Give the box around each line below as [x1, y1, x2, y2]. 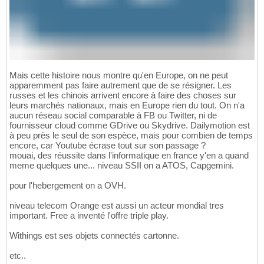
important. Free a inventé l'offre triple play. [9, 210, 169, 220]
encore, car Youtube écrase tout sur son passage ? [9, 140, 206, 150]
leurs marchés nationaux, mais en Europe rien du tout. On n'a [9, 100, 245, 110]
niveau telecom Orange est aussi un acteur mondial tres [9, 200, 224, 210]
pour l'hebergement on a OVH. [9, 180, 126, 190]
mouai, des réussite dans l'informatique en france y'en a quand [9, 150, 249, 160]
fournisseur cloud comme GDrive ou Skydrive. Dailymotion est [9, 120, 250, 130]
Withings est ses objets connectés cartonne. [9, 230, 179, 240]
